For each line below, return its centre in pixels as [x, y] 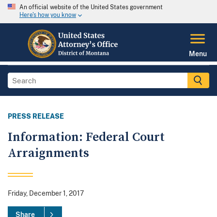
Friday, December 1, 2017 [46, 194]
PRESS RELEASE [36, 116]
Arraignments [48, 154]
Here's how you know [48, 15]
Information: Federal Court [86, 138]
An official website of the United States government [91, 7]
